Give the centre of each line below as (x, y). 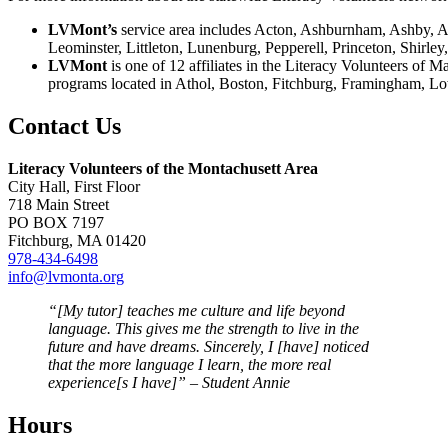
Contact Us (64, 125)
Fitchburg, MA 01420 (77, 240)
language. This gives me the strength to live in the (203, 328)
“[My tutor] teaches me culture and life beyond (196, 310)
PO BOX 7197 (56, 222)
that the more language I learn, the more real (189, 364)
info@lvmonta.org (66, 276)
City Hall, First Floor (74, 186)
